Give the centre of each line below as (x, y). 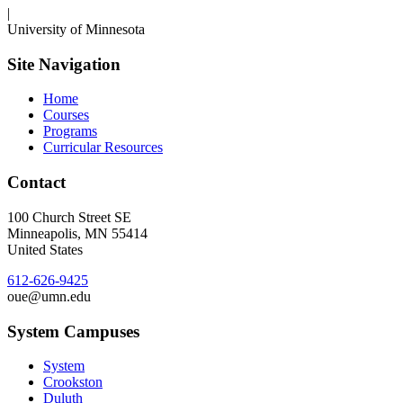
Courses (66, 115)
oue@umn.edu (49, 296)
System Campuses (73, 331)
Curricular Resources (103, 148)
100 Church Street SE (69, 217)
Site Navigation (64, 64)
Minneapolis (42, 233)
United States (45, 249)
